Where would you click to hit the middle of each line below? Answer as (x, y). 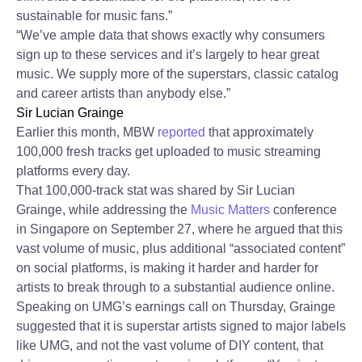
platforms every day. (73, 171)
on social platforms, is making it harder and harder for (167, 268)
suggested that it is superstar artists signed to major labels (181, 326)
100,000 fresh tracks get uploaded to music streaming (168, 152)
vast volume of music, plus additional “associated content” (181, 248)
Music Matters (230, 210)
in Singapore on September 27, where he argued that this (179, 229)
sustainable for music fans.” (94, 16)
